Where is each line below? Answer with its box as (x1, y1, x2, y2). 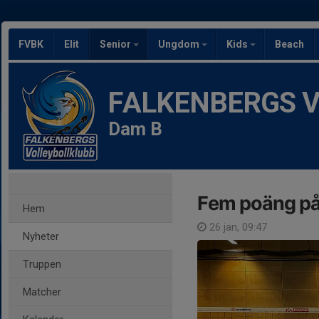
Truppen (23, 258, 61, 271)
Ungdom (158, 38, 202, 50)
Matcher (23, 286, 61, 298)
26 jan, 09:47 (206, 221, 267, 234)
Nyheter (23, 230, 59, 243)
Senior (100, 38, 133, 50)
